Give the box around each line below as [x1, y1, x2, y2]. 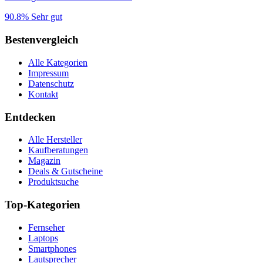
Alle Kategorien [28, 57, 87, 68]
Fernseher [28, 222, 65, 232]
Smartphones [28, 243, 76, 254]
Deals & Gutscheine [28, 166, 103, 177]
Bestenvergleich [5, 33, 79, 46]
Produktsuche [28, 177, 79, 187]
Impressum [28, 68, 69, 78]
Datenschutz [28, 78, 74, 89]
